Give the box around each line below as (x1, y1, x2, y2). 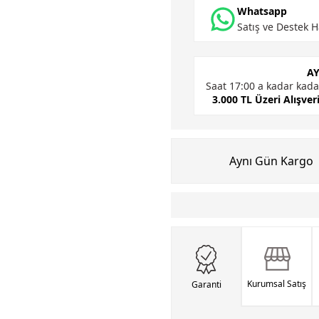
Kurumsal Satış (247, 278, 306, 290)
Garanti (191, 278, 221, 291)
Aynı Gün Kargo (229, 153, 313, 169)
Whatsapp (237, 4, 287, 18)
